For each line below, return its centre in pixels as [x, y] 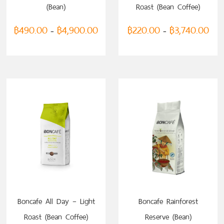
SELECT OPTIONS [56, 194]
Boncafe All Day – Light [56, 201]
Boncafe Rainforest [168, 201]
